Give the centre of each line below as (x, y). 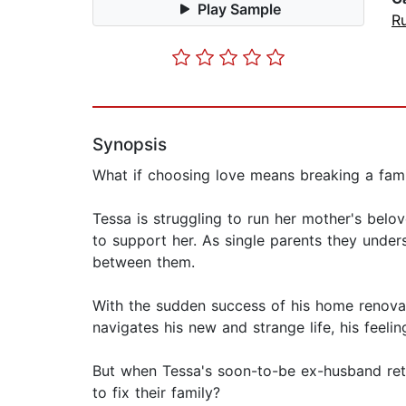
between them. (144, 262)
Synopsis (130, 145)
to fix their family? (156, 393)
